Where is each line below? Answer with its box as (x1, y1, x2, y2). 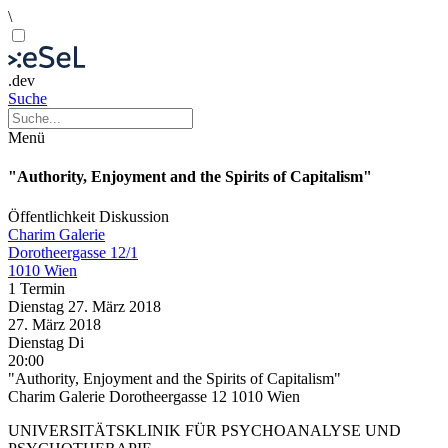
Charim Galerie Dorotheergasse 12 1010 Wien (8, 387, 300, 405)
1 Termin (8, 279, 65, 297)
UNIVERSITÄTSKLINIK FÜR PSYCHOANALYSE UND (8, 421, 401, 439)
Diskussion (99, 207, 169, 225)
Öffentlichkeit (8, 207, 99, 225)
